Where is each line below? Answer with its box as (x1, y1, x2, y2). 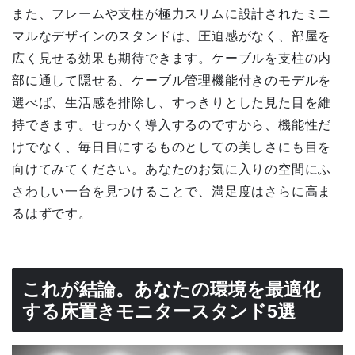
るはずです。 (12, 206, 92, 220)
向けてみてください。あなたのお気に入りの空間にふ (12, 162, 332, 176)
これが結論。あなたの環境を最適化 (22, 278, 320, 300)
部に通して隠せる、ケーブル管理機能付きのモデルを (12, 73, 332, 87)
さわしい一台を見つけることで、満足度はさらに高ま (12, 184, 332, 198)
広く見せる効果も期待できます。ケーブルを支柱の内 (12, 51, 332, 65)
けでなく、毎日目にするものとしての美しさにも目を (12, 139, 332, 154)
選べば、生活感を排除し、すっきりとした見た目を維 (12, 95, 332, 109)
